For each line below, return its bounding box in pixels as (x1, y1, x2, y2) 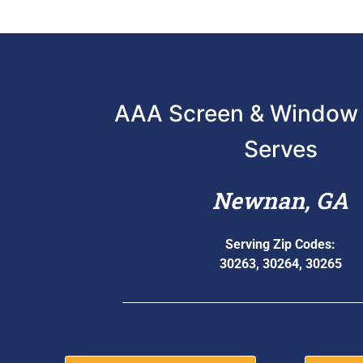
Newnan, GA (212, 185, 348, 216)
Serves (243, 135, 318, 163)
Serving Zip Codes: (225, 236, 335, 252)
